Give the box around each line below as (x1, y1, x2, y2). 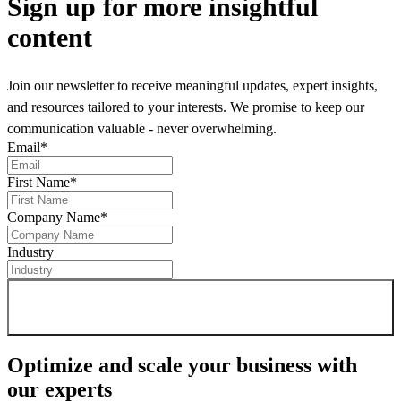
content (7, 21, 92, 52)
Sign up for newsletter (121, 299, 259, 315)
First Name (7, 174, 70, 190)
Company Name (7, 209, 100, 225)
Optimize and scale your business (7, 353, 311, 377)
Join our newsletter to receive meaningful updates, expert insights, (7, 77, 378, 93)
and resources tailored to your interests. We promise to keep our (7, 98, 364, 115)
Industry (7, 243, 54, 260)
